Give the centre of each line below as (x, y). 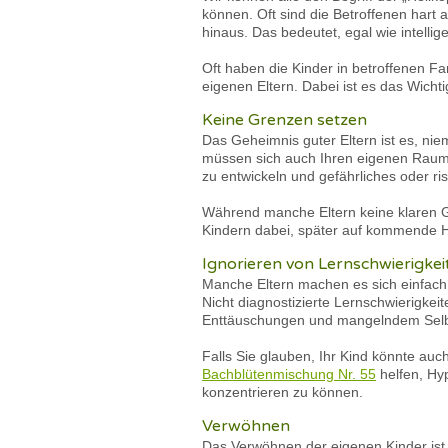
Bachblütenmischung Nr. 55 (289, 374)
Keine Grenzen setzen (284, 120)
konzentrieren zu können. (282, 392)
